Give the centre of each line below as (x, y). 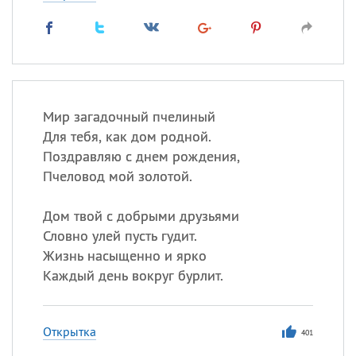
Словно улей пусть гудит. (120, 236)
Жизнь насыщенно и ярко (124, 255)
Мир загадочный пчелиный (129, 116)
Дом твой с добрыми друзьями (141, 216)
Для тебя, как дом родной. (127, 136)
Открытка (69, 331)
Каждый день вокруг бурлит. (133, 275)
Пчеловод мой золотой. (117, 176)
